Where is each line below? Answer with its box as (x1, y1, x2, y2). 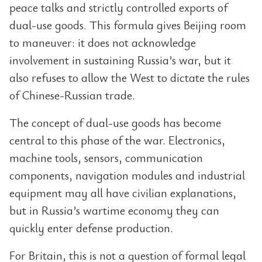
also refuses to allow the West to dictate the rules (9, 70, 250, 85)
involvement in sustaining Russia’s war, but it (9, 52, 231, 68)
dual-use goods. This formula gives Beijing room (9, 17, 246, 33)
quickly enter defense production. (9, 220, 173, 236)
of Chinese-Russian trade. (9, 87, 135, 103)
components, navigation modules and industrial (9, 167, 245, 183)
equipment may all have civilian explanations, (9, 185, 236, 201)
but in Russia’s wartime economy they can (9, 202, 219, 218)
